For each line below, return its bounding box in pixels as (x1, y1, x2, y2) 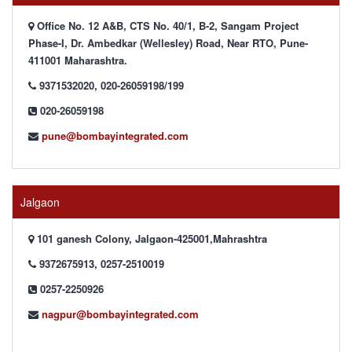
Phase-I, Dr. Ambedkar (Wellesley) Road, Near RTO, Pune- (28, 35, 308, 50)
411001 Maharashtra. (28, 53, 127, 68)
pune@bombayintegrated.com (42, 128, 189, 143)
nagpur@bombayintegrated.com (42, 306, 199, 321)
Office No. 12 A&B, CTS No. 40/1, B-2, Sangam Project (34, 18, 299, 33)
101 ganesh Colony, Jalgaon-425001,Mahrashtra (34, 231, 267, 246)
